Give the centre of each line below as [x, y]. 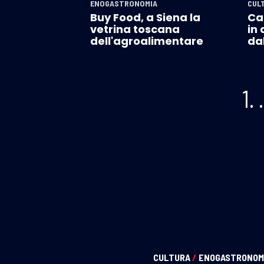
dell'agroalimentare [147, 41]
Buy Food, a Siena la [145, 17]
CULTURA [173, 257]
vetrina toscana [135, 29]
